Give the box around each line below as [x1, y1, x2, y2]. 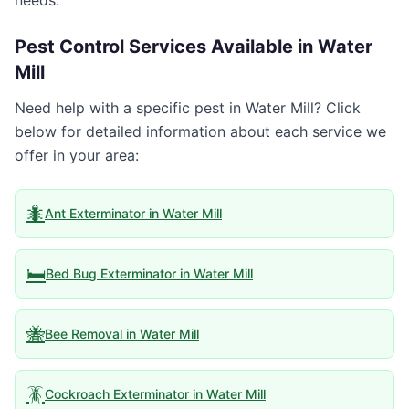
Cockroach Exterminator [45, 386, 189, 402]
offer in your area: [15, 146, 139, 164]
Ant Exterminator [45, 205, 145, 221]
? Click [314, 99, 361, 117]
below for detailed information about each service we [15, 122, 386, 141]
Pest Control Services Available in [15, 36, 318, 58]
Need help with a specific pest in [15, 99, 246, 117]
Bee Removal [45, 326, 122, 341]
